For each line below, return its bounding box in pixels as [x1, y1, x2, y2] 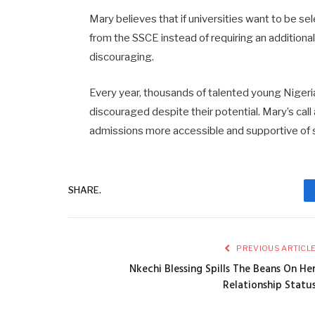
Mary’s [262, 105, 297, 118]
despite [152, 105, 192, 118]
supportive [246, 124, 301, 137]
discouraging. [89, 51, 155, 64]
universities [188, 13, 246, 26]
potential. [215, 105, 263, 118]
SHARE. [68, 184, 101, 195]
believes [116, 13, 160, 26]
